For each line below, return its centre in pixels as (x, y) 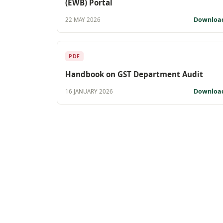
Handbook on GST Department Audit (134, 74)
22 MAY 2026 (83, 20)
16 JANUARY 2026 (89, 92)
